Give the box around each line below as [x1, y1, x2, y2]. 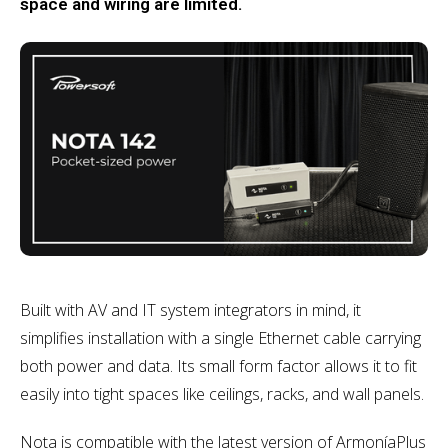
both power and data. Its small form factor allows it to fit [20, 354, 417, 377]
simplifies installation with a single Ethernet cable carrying [20, 326, 421, 349]
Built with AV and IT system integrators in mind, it [20, 298, 361, 321]
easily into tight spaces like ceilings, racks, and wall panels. [20, 382, 424, 405]
